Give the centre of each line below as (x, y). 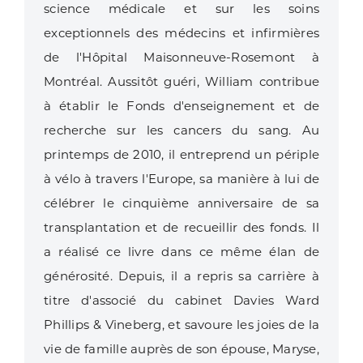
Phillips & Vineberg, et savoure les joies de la (181, 325)
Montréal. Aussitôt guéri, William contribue (181, 82)
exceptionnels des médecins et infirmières (181, 33)
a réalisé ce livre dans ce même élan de (181, 252)
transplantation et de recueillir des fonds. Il (181, 228)
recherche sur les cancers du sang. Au (181, 130)
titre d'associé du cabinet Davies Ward (181, 301)
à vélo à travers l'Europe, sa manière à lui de (181, 179)
